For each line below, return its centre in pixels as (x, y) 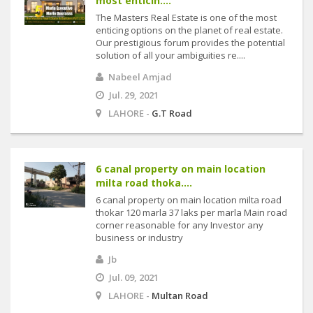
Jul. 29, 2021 (134, 95)
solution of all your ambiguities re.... (170, 55)
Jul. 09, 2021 (134, 277)
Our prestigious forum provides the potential (190, 42)
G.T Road (172, 113)
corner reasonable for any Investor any (180, 225)
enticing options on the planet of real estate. (189, 30)
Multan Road (180, 295)
